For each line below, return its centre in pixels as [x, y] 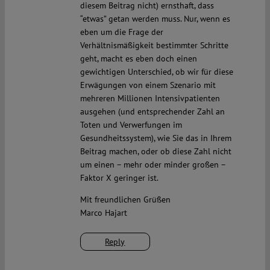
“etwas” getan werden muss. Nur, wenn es [155, 19]
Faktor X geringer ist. [119, 178]
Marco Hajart [103, 213]
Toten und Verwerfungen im [131, 125]
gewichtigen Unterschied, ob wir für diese [156, 72]
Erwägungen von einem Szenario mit [148, 85]
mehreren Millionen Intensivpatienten [150, 99]
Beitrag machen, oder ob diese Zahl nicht [155, 152]
